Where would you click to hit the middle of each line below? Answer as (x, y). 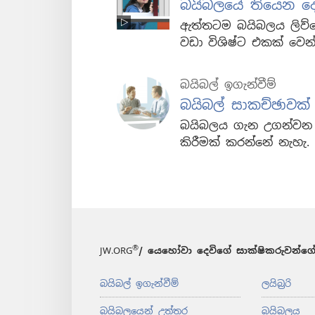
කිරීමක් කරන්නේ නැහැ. (245, 143)
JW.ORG (116, 251)
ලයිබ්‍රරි (276, 284)
